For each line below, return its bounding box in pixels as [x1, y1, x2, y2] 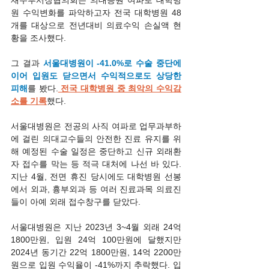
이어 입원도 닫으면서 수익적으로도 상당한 [11, 71, 181, 80]
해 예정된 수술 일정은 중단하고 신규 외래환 [11, 147, 181, 156]
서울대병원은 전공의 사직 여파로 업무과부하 [11, 121, 181, 131]
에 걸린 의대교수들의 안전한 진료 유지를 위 [11, 134, 181, 144]
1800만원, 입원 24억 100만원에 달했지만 [11, 235, 181, 244]
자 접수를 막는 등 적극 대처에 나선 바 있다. [11, 159, 181, 169]
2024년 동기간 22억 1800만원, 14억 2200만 [11, 247, 181, 257]
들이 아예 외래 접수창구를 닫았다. [11, 197, 141, 207]
